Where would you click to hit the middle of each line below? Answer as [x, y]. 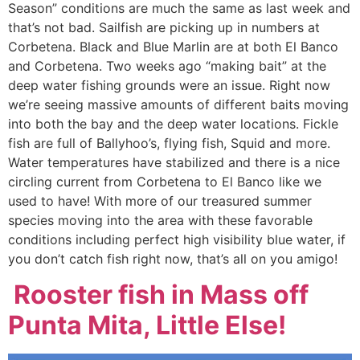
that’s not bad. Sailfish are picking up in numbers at [164, 27]
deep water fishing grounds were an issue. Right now [169, 85]
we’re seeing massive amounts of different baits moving [178, 104]
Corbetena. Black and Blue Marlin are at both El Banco [173, 46]
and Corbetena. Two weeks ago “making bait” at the [167, 65]
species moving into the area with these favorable [160, 220]
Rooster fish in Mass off [158, 295]
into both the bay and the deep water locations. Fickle [173, 123]
